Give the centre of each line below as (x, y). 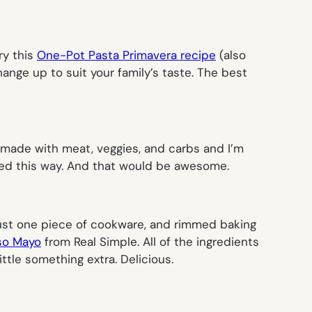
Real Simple (106, 241)
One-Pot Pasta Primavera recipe (126, 55)
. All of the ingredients (198, 241)
